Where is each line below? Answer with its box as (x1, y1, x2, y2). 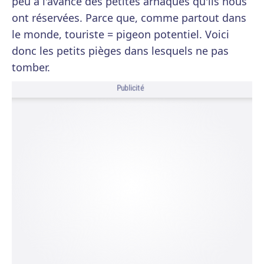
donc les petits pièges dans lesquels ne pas (12, 44, 229, 58)
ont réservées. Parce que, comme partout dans (12, 11, 246, 25)
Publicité (116, 82, 144, 94)
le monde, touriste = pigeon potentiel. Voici (12, 27, 229, 41)
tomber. (12, 60, 50, 74)
